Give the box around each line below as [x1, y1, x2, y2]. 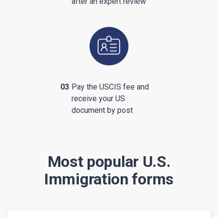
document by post [72, 106, 133, 115]
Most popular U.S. [47, 152, 171, 171]
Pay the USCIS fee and [72, 82, 149, 91]
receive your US [72, 94, 126, 103]
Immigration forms [44, 170, 174, 188]
